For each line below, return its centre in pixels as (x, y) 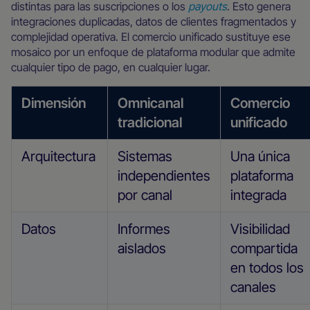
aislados (142, 248)
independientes (164, 176)
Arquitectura (58, 156)
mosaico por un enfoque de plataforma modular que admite (153, 52)
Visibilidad (260, 229)
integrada (258, 195)
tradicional (150, 122)
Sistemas (145, 156)
